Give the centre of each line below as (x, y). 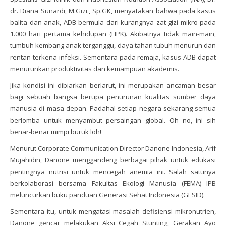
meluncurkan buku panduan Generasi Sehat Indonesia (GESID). (107, 194)
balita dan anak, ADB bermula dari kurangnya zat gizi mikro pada (113, 22)
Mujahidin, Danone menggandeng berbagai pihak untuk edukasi (113, 160)
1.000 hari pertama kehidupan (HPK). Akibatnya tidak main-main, (113, 34)
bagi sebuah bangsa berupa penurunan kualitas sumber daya (113, 97)
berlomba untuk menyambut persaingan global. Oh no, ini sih (113, 120)
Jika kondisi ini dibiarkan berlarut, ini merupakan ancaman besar (113, 85)
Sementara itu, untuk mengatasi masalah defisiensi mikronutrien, (113, 211)
